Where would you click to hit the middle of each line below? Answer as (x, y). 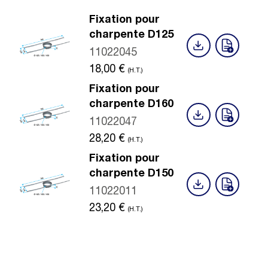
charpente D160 (131, 105)
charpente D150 (131, 174)
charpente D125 (131, 35)
